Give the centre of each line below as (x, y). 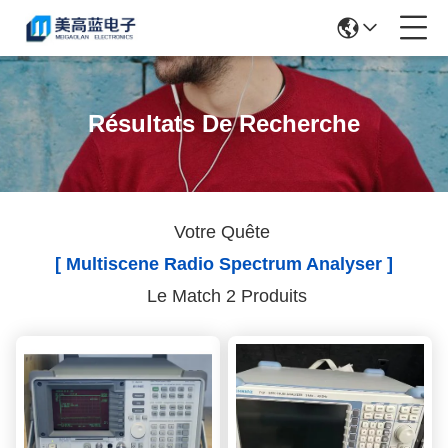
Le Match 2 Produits (224, 296)
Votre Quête (224, 232)
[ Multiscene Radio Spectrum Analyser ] (224, 264)
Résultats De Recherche (224, 123)
